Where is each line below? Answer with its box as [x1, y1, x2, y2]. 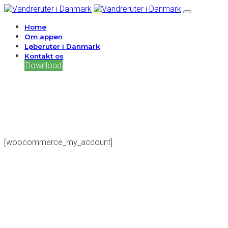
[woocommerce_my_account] [4, 137, 112, 147]
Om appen [24, 33, 63, 41]
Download [25, 61, 62, 70]
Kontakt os [24, 52, 64, 60]
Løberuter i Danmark [24, 42, 100, 50]
